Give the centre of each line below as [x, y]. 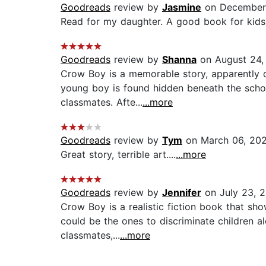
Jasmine [182, 7]
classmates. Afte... [102, 102]
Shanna [179, 60]
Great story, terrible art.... [118, 155]
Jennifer [182, 193]
